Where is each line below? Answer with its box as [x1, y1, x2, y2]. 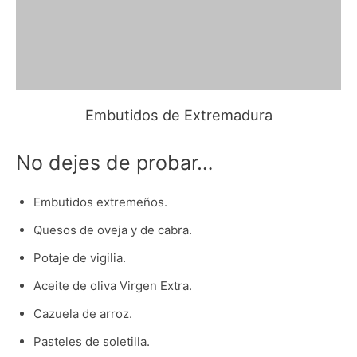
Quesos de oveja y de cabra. [33, 222, 192, 238]
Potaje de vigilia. [33, 250, 126, 266]
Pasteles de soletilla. [33, 334, 150, 350]
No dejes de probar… [16, 151, 214, 175]
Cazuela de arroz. [33, 306, 132, 322]
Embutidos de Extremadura [84, 105, 273, 124]
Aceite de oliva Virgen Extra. [33, 278, 192, 294]
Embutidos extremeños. [33, 194, 167, 210]
